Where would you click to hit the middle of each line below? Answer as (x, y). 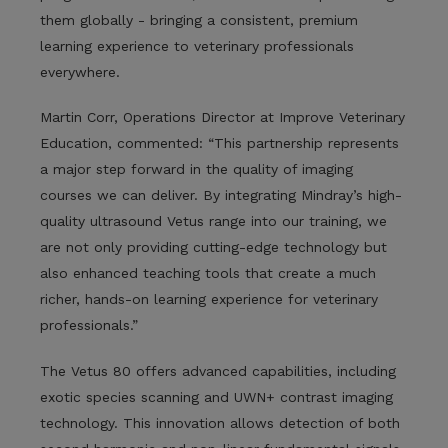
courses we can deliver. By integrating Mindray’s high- (221, 195)
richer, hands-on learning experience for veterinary (209, 299)
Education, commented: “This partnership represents (219, 143)
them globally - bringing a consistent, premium (199, 19)
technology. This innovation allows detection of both (220, 423)
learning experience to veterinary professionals (197, 45)
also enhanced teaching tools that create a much (208, 273)
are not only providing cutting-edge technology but (213, 247)
